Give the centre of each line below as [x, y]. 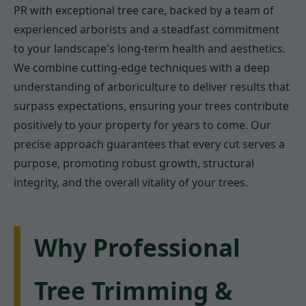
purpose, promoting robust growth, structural [134, 164]
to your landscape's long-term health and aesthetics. [150, 49]
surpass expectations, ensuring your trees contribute [151, 106]
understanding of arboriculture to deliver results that [152, 87]
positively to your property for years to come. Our [142, 125]
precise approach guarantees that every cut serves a [149, 144]
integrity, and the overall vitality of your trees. [131, 183]
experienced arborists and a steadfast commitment [147, 30]
